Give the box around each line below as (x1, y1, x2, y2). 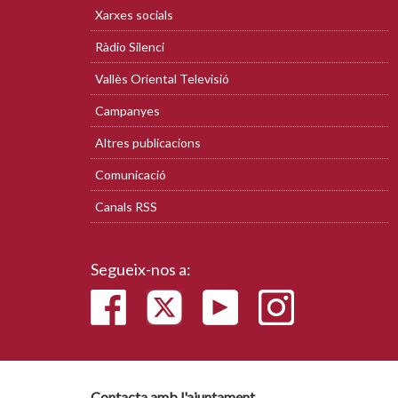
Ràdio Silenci (95, 39, 164, 54)
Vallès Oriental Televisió (95, 71, 229, 86)
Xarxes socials (95, 7, 173, 22)
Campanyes (95, 103, 160, 118)
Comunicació (95, 167, 166, 182)
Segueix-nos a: (91, 259, 191, 279)
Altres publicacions (95, 135, 201, 150)
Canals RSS (95, 199, 157, 214)
